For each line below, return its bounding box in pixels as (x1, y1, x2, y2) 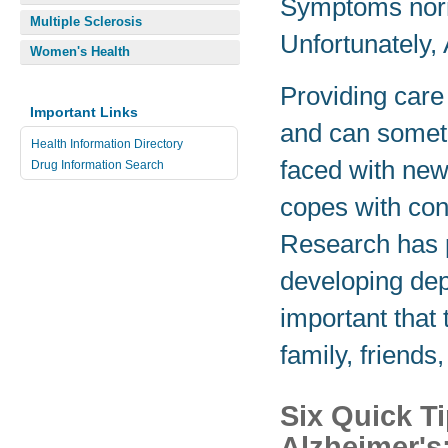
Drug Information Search (31, 158, 164, 172)
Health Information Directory (31, 137, 183, 151)
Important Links (30, 104, 138, 120)
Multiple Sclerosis (30, 14, 142, 29)
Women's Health (30, 44, 130, 59)
